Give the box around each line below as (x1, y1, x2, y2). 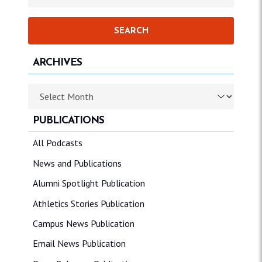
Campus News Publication (33, 218, 135, 229)
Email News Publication (33, 237, 126, 250)
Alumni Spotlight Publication (33, 177, 145, 189)
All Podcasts (33, 137, 82, 149)
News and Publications (33, 157, 122, 169)
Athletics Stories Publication (33, 197, 144, 209)
